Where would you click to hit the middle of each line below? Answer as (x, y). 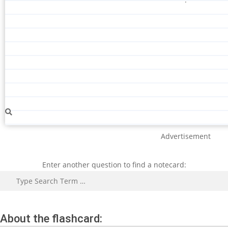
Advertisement (186, 136)
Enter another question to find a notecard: (114, 164)
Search (126, 176)
